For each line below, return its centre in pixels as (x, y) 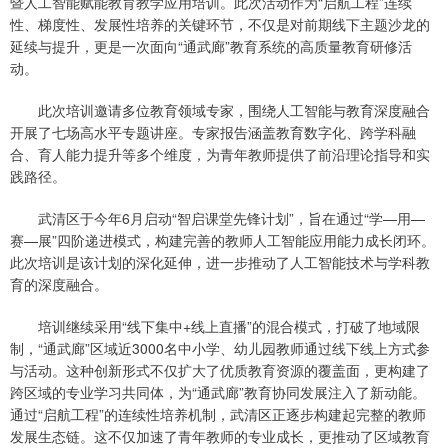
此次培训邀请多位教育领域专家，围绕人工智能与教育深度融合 (220, 110)
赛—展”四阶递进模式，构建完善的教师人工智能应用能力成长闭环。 (222, 240)
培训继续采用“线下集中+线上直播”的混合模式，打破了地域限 (215, 326)
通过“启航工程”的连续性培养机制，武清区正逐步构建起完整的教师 (218, 414)
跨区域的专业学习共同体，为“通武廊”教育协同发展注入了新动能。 (218, 392)
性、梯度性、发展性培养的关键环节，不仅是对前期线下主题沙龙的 (220, 24)
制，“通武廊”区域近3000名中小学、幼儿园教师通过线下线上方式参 (220, 348)
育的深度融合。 (59, 284)
